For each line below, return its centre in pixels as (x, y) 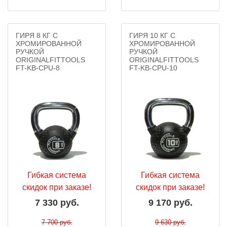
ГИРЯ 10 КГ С (152, 35)
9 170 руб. (170, 203)
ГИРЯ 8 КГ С (37, 35)
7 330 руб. (57, 203)
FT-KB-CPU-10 (153, 68)
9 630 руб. (170, 222)
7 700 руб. (57, 222)
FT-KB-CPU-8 (38, 68)
